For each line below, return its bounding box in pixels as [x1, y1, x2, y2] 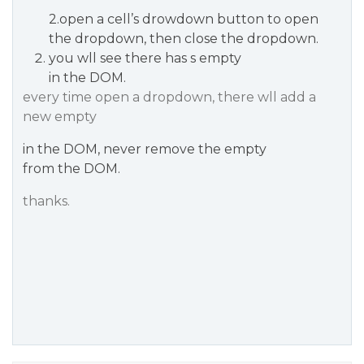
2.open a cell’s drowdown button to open [49, 11, 318, 27]
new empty [23, 109, 97, 124]
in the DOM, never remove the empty [23, 141, 266, 157]
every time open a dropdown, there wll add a [23, 89, 316, 105]
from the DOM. [23, 161, 120, 176]
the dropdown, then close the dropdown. [49, 31, 318, 46]
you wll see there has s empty [49, 50, 241, 66]
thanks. [23, 193, 70, 209]
